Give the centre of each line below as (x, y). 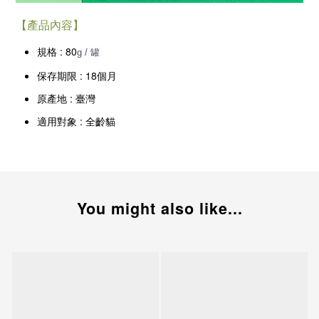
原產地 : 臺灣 (66, 98)
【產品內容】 (50, 24)
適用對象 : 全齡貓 (76, 121)
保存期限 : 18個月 (77, 75)
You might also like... (159, 208)
